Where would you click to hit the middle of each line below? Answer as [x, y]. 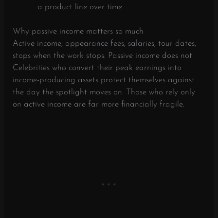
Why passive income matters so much [78, 32]
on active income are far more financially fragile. [99, 105]
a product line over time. [81, 7]
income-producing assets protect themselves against [104, 80]
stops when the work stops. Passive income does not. [103, 56]
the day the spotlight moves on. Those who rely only [104, 92]
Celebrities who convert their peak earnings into [97, 68]
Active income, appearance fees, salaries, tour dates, [105, 44]
